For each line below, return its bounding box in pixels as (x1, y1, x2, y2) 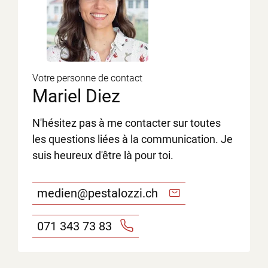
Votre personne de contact (32, 72, 142, 84)
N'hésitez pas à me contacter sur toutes (32, 116, 221, 129)
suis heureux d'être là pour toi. (32, 148, 173, 162)
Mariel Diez (32, 85, 120, 106)
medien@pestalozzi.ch (37, 185, 158, 200)
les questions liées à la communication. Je (32, 132, 233, 145)
